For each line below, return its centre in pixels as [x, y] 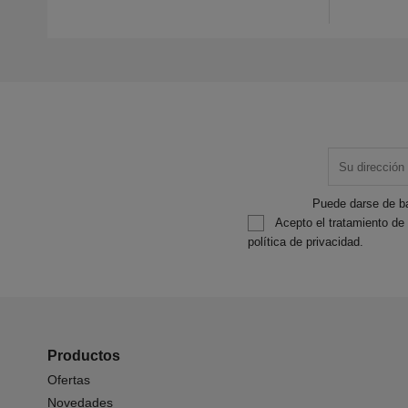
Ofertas [69, 380]
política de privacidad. [306, 242]
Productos [84, 356]
